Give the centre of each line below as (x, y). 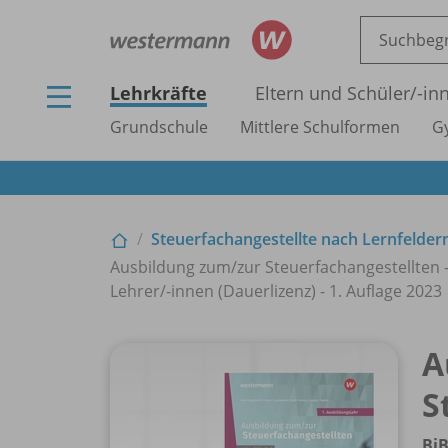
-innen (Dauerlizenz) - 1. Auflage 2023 (304, 290)
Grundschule (159, 127)
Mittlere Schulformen (320, 127)
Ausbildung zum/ (173, 266)
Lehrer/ (138, 290)
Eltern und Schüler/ (336, 93)
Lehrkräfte (158, 93)
